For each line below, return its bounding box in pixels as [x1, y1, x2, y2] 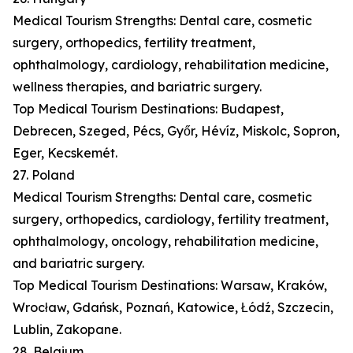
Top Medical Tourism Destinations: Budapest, [13, 101, 284, 117]
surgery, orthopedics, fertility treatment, [13, 35, 255, 51]
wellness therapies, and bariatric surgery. [13, 79, 262, 95]
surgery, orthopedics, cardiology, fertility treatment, [13, 211, 329, 228]
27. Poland [13, 167, 75, 184]
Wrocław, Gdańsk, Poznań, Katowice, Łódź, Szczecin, [13, 299, 333, 316]
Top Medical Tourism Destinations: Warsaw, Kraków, [13, 277, 327, 294]
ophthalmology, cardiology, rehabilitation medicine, [13, 57, 329, 73]
